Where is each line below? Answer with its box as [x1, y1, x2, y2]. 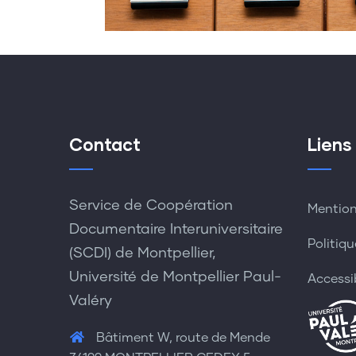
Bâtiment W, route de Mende [93, 331, 270, 344]
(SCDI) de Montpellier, [69, 246, 215, 261]
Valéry [69, 293, 112, 308]
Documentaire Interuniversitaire [69, 222, 283, 237]
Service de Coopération [69, 198, 233, 213]
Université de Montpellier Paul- [69, 269, 281, 284]
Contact [69, 133, 141, 155]
